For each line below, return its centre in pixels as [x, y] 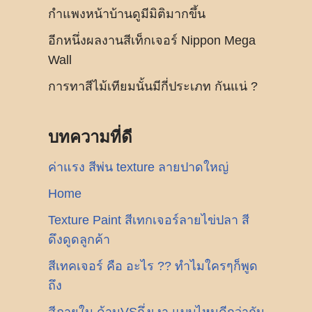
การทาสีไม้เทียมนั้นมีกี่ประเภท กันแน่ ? [153, 86]
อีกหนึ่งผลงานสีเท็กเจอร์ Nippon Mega [152, 40]
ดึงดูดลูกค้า [79, 240]
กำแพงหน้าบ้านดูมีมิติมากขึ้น [127, 14]
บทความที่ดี [90, 137]
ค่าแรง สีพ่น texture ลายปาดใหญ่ [138, 167]
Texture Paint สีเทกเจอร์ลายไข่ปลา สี [149, 220]
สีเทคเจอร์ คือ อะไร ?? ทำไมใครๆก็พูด [153, 266]
